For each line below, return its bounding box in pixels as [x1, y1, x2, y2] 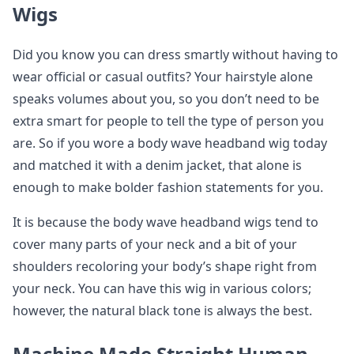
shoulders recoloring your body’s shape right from [13, 258, 317, 275]
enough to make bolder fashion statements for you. [13, 179, 323, 196]
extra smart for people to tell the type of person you [13, 112, 324, 130]
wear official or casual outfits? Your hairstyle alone [13, 68, 313, 85]
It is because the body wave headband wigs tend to [13, 213, 318, 231]
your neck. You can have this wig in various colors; [13, 280, 311, 297]
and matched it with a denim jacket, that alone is [13, 156, 302, 174]
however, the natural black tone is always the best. [13, 302, 312, 319]
